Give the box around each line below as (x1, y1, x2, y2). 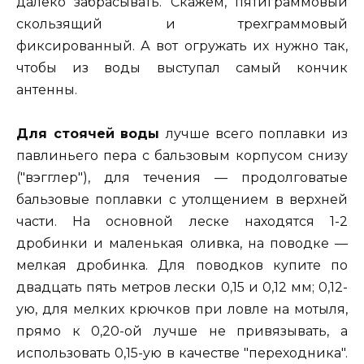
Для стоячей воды (16, 126, 166, 142)
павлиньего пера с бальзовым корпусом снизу (16, 148, 348, 164)
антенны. (16, 81, 77, 97)
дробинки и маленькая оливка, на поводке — (16, 236, 348, 252)
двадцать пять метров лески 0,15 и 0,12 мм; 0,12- (16, 279, 348, 296)
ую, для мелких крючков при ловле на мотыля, (16, 301, 348, 318)
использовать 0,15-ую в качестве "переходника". (16, 345, 348, 362)
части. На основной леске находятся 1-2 (16, 214, 348, 230)
